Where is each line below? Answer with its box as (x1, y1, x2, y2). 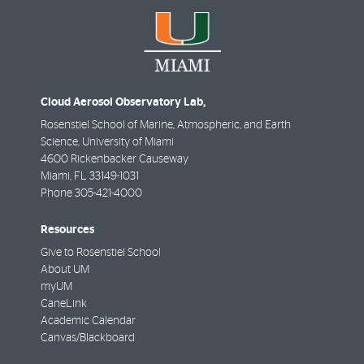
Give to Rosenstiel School (41, 246, 161, 258)
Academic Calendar (41, 314, 136, 327)
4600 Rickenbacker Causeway (41, 154, 188, 166)
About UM (41, 263, 89, 275)
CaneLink (41, 297, 87, 310)
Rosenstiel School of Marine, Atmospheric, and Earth (41, 119, 291, 132)
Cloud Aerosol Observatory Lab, (41, 96, 206, 109)
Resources (41, 223, 94, 236)
